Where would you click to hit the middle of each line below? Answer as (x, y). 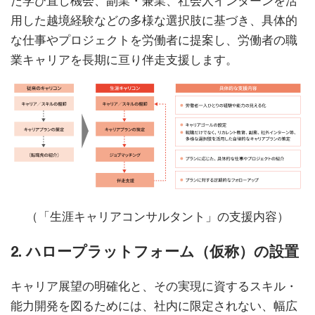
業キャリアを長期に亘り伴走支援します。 (124, 59)
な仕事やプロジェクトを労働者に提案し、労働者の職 (154, 40)
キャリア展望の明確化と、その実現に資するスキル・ (154, 286)
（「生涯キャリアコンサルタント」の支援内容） (157, 216)
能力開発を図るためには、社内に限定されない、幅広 (154, 306)
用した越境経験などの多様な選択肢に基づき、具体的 (154, 20)
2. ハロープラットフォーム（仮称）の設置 (155, 251)
